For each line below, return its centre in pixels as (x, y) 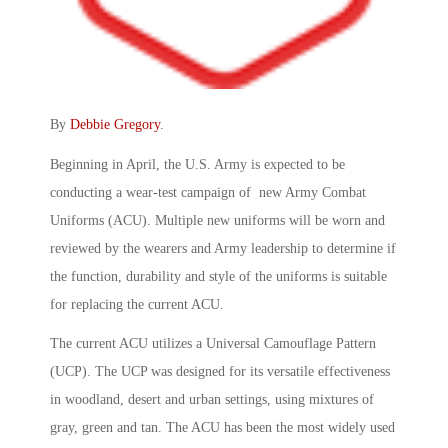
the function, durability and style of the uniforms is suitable (218, 276)
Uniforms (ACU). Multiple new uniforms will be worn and (217, 220)
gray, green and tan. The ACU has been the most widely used (222, 428)
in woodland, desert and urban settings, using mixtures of (212, 400)
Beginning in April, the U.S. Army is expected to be (197, 164)
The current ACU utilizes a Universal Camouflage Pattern (213, 344)
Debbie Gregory (115, 124)
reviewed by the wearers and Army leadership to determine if (223, 248)
